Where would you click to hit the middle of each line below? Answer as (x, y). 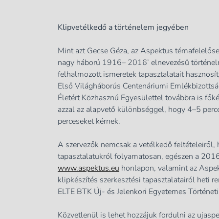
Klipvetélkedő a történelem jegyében (123, 27)
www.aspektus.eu (88, 168)
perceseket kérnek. (89, 121)
